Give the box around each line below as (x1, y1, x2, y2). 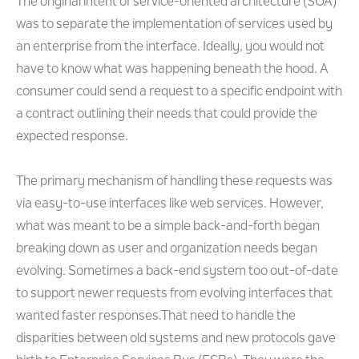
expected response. (16, 131, 128, 143)
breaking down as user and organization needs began (16, 243, 317, 256)
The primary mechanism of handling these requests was (16, 175, 333, 188)
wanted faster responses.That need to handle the (16, 310, 296, 323)
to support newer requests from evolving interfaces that (16, 288, 333, 301)
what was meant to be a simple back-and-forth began (16, 220, 320, 233)
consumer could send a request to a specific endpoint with (16, 86, 342, 99)
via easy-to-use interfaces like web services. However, (16, 198, 324, 211)
